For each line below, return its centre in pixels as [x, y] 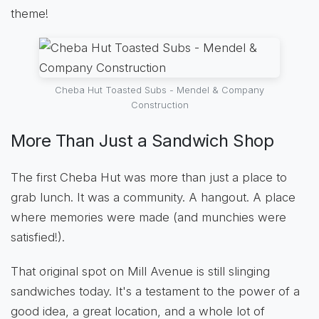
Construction [159, 105]
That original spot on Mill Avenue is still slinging [140, 271]
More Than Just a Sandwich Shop [142, 140]
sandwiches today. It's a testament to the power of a [155, 291]
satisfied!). [38, 237]
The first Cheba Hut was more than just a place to [149, 177]
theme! [30, 14]
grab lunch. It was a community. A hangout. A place [153, 197]
